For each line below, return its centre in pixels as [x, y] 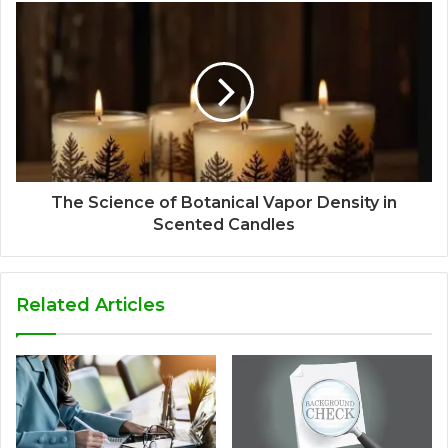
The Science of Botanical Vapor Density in [224, 203]
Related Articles [90, 305]
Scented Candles [224, 225]
